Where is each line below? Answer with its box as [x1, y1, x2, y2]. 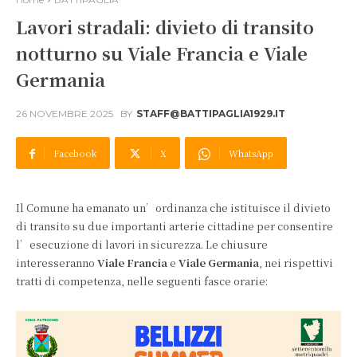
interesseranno [16, 255, 97, 270]
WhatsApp [229, 147, 273, 159]
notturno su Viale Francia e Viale [16, 41, 308, 65]
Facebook [53, 147, 96, 159]
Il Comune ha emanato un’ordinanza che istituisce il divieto [16, 200, 331, 215]
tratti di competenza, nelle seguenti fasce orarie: [16, 273, 268, 288]
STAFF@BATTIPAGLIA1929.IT [136, 108, 285, 120]
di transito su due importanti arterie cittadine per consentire [16, 218, 333, 233]
